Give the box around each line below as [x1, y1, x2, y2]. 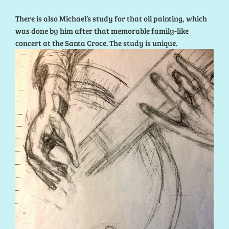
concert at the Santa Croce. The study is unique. [15, 37, 180, 48]
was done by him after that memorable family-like [15, 25, 189, 36]
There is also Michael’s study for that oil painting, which [15, 13, 207, 24]
